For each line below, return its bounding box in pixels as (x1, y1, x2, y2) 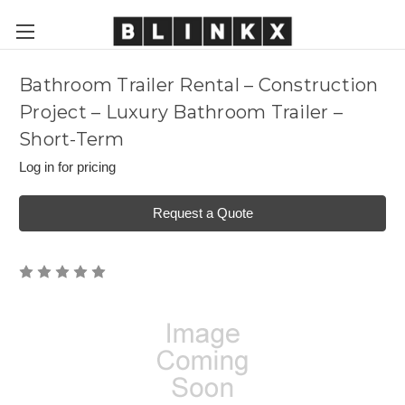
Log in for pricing (19, 159, 116, 174)
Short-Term (19, 128, 125, 151)
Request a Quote (152, 204, 253, 221)
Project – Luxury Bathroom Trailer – (19, 101, 343, 124)
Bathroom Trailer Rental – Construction (19, 74, 379, 97)
